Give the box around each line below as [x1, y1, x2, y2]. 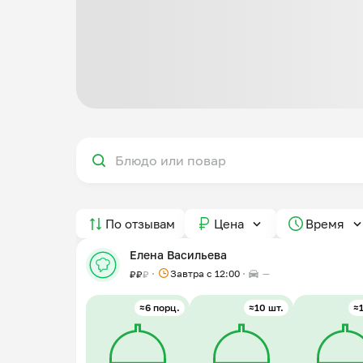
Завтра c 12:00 [170, 267, 240, 280]
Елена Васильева [130, 248, 227, 262]
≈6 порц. [139, 301, 180, 314]
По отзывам [105, 216, 175, 231]
